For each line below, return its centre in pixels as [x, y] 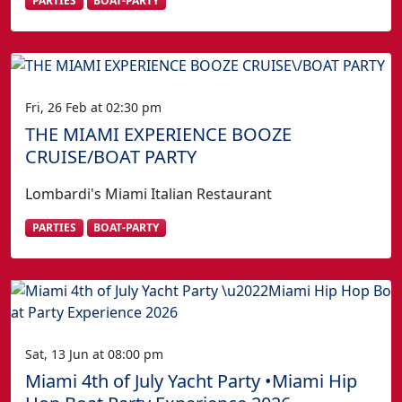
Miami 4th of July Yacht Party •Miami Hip [191, 381]
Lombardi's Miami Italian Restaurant [149, 193]
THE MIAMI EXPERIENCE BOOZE [158, 134]
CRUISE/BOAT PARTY [111, 156]
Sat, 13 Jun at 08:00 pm [94, 354]
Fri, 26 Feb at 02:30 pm [93, 107]
